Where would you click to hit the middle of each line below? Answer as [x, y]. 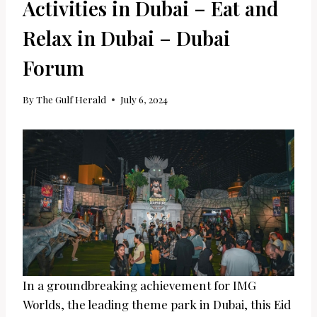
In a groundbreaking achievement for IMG [139, 285]
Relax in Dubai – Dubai [126, 38]
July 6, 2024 [144, 99]
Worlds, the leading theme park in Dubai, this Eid [157, 304]
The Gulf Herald [71, 99]
